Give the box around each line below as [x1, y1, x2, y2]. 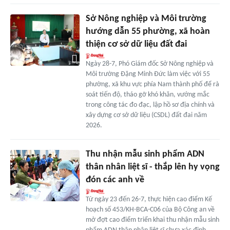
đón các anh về [85, 175, 144, 185]
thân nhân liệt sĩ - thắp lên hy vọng [85, 162, 220, 172]
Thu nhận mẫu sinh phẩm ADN [85, 149, 204, 159]
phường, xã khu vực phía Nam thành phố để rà [85, 80, 219, 88]
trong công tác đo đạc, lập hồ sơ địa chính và [85, 101, 215, 109]
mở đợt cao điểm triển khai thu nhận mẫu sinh [85, 216, 219, 224]
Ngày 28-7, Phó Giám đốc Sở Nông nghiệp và [85, 60, 214, 68]
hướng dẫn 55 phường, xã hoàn [85, 26, 210, 36]
